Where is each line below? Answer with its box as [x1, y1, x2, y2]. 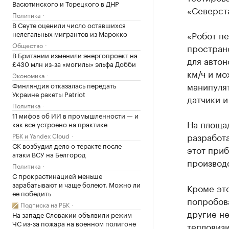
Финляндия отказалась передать [12, 80, 116, 90]
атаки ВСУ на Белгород [12, 149, 86, 159]
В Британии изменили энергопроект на [12, 50, 138, 60]
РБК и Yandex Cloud [12, 130, 70, 140]
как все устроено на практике [12, 119, 107, 129]
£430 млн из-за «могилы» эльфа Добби [12, 58, 136, 68]
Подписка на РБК [20, 199, 70, 209]
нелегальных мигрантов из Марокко [12, 28, 127, 38]
